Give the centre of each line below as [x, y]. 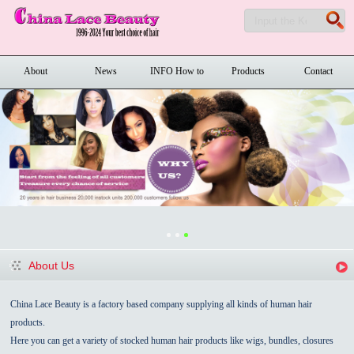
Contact [319, 71]
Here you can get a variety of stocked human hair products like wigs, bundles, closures [172, 340]
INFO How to [177, 71]
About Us [51, 265]
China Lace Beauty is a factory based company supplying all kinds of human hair [162, 304]
